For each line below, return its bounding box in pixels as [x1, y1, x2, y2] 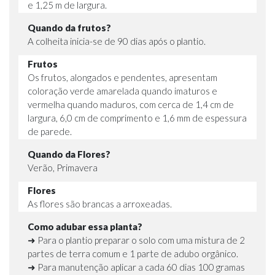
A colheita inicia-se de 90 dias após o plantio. [28, 35, 206, 47]
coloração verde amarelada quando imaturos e [28, 85, 217, 96]
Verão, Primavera [28, 161, 98, 173]
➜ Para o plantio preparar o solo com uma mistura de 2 [28, 234, 245, 246]
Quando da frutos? [28, 21, 111, 33]
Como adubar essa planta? [28, 220, 142, 232]
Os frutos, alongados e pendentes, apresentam [28, 71, 217, 83]
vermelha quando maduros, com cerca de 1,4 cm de [28, 98, 234, 110]
